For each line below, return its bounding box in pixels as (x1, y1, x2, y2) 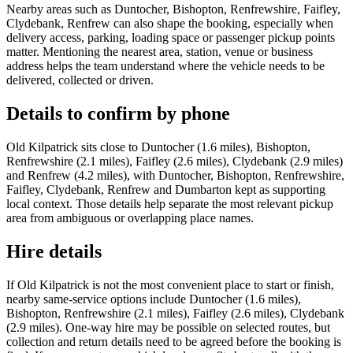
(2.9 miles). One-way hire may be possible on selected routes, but (6, 320, 330, 334)
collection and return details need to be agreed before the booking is (6, 334, 341, 348)
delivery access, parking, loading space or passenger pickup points (6, 31, 335, 45)
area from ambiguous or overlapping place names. (6, 210, 254, 225)
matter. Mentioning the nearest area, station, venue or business (6, 45, 313, 59)
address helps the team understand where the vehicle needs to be (6, 59, 325, 73)
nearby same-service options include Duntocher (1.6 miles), (6, 292, 301, 306)
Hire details (6, 240, 102, 262)
